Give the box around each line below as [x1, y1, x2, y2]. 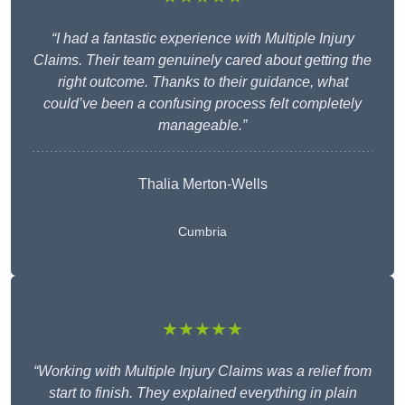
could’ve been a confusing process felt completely [43, 96, 362, 112]
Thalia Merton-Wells [137, 176, 268, 193]
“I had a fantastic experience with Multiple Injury [51, 31, 354, 47]
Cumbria [178, 224, 227, 240]
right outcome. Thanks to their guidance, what [57, 74, 348, 90]
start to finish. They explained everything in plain [48, 385, 357, 401]
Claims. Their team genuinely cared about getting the [33, 52, 372, 69]
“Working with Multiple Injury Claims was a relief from [33, 363, 372, 380]
